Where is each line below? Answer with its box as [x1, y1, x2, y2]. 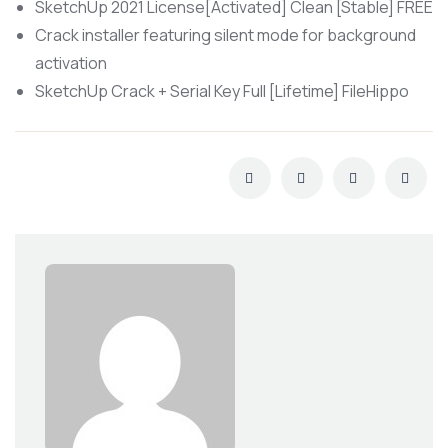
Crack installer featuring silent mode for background [35, 24, 416, 46]
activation [35, 52, 107, 74]
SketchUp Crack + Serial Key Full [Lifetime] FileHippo [35, 80, 409, 102]
